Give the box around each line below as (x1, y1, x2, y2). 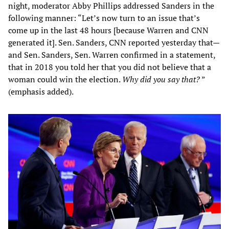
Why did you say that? (122, 74, 200, 85)
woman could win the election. (8, 74, 122, 85)
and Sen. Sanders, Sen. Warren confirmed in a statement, (8, 49, 215, 61)
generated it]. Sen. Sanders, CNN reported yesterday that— (8, 37, 220, 49)
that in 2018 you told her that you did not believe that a (8, 61, 211, 73)
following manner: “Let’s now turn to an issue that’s (8, 12, 200, 24)
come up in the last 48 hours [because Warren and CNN (8, 25, 209, 36)
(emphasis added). (8, 86, 74, 98)
